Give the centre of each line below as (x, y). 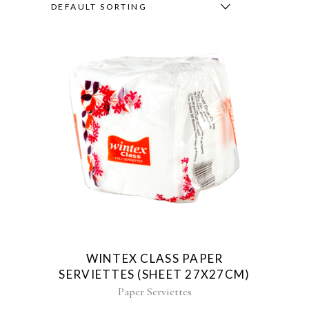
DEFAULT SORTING (99, 7)
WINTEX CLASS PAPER (154, 258)
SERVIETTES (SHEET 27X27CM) (154, 274)
